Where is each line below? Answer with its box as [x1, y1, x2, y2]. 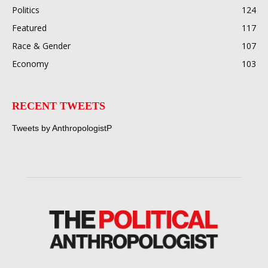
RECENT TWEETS [12, 100, 105, 112]
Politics [12, 4, 39, 16]
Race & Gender [12, 40, 71, 51]
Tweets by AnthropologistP [12, 123, 112, 133]
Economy [12, 58, 48, 69]
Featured [12, 22, 47, 33]
